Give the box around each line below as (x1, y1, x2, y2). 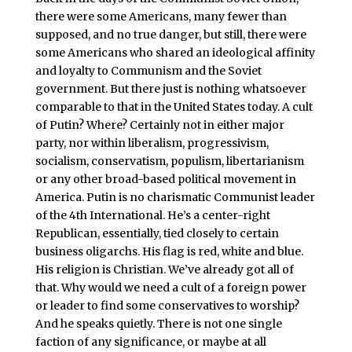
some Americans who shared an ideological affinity (35, 45, 315, 60)
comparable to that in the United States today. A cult (35, 99, 313, 114)
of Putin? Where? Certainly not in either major (35, 117, 284, 132)
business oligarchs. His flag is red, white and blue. (35, 244, 303, 258)
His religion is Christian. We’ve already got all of (35, 262, 294, 277)
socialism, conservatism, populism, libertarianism (35, 153, 304, 168)
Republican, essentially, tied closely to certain (35, 225, 279, 240)
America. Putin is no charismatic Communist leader (35, 189, 315, 204)
